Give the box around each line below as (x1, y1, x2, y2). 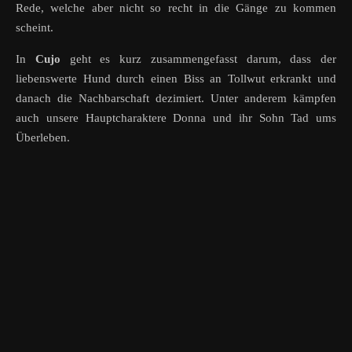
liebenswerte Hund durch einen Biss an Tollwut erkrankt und (16, 72, 336, 86)
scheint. (16, 21, 53, 35)
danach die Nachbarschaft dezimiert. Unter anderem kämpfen (16, 92, 336, 105)
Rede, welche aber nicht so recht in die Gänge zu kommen (16, 2, 336, 15)
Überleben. (16, 131, 70, 145)
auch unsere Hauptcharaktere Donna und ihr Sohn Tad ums (16, 112, 336, 125)
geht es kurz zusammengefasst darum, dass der (60, 53, 336, 66)
